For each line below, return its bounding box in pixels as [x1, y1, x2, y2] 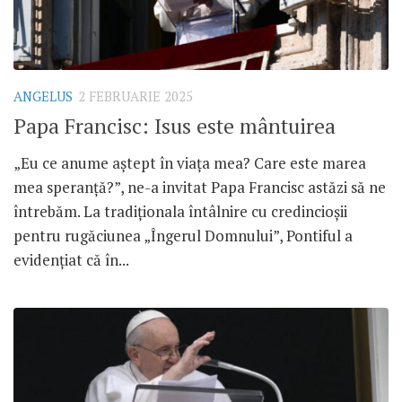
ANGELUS [13, 87, 73, 105]
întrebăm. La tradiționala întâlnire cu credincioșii [13, 200, 347, 222]
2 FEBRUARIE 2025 [78, 87, 193, 105]
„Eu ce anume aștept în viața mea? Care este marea [13, 152, 366, 173]
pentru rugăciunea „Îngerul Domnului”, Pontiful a [13, 224, 353, 246]
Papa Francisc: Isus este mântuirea [13, 111, 336, 140]
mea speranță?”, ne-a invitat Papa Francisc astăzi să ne [13, 176, 386, 197]
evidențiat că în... [13, 249, 129, 270]
